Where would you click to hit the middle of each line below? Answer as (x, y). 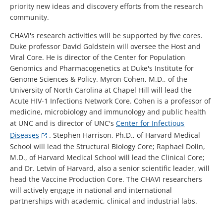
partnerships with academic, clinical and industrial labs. (104, 201)
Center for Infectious (150, 123)
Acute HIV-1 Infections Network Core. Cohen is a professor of (110, 101)
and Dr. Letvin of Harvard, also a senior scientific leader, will (110, 168)
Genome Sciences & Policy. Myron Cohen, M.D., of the (99, 79)
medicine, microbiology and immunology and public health (108, 112)
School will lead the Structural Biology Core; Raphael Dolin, (108, 147)
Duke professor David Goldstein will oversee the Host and (105, 47)
